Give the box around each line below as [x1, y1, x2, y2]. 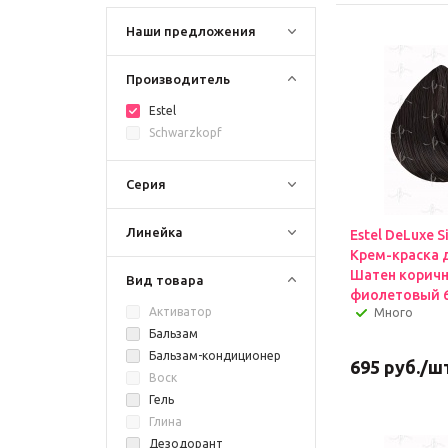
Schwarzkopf [149, 126, 222, 139]
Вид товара [126, 273, 204, 287]
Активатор [149, 305, 212, 318]
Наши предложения [126, 24, 256, 38]
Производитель [126, 72, 230, 86]
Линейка [126, 225, 183, 239]
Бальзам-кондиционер [149, 349, 281, 362]
